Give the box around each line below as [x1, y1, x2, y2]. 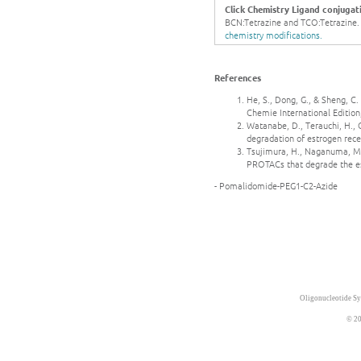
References [214, 71, 261, 85]
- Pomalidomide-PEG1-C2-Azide [214, 179, 338, 193]
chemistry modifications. [225, 28, 322, 42]
